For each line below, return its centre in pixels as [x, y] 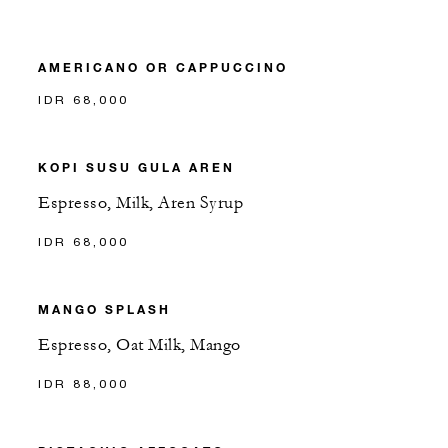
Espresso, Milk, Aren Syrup [140, 202]
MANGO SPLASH [104, 308]
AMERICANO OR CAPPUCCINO [163, 66]
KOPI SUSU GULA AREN [136, 166]
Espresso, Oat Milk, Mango [139, 344]
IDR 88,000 [83, 383]
